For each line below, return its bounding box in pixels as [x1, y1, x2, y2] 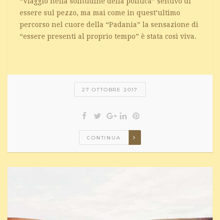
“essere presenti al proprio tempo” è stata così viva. [20, 32, 196, 41]
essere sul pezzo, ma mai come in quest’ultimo [20, 9, 180, 17]
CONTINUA [87, 135, 121, 141]
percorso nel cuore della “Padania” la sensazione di [20, 21, 198, 29]
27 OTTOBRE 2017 [82, 86, 138, 93]
